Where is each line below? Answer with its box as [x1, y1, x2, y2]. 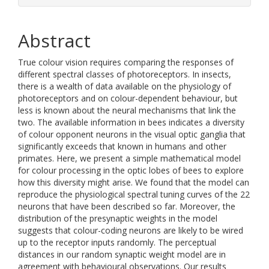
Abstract [18, 28, 91, 53]
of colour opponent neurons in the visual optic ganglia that [18, 128, 246, 140]
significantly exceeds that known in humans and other [18, 141, 226, 152]
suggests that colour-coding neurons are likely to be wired [18, 225, 243, 236]
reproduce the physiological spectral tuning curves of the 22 [18, 189, 250, 200]
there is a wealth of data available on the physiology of [18, 80, 231, 92]
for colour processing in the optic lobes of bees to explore [18, 165, 244, 176]
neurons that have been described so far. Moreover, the [18, 201, 235, 212]
